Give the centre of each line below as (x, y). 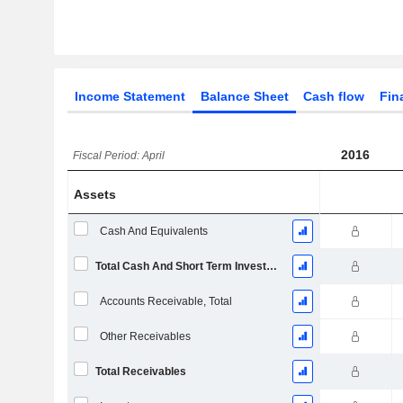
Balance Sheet (244, 96)
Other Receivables (145, 336)
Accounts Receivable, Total (166, 301)
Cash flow (334, 96)
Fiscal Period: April (119, 156)
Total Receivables (140, 372)
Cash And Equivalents (153, 231)
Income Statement (130, 96)
